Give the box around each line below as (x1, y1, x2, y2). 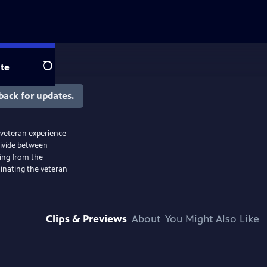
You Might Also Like (165, 212, 259, 225)
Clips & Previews (46, 212, 127, 225)
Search (42, 66, 72, 78)
